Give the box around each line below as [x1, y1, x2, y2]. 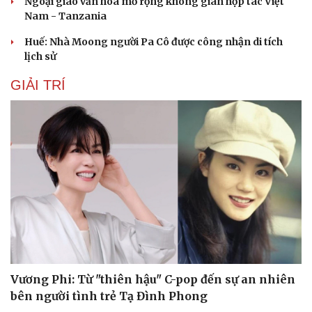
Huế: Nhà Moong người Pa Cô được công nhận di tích [24, 35, 283, 48]
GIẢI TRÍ [10, 77, 65, 93]
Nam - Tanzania [24, 9, 107, 22]
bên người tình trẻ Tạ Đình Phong [10, 289, 208, 304]
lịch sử [24, 49, 56, 63]
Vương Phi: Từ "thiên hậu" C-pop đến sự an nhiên [10, 272, 295, 287]
